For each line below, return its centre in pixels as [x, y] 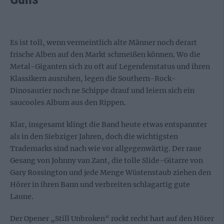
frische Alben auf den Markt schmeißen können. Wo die [105, 54]
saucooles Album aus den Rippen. [68, 102]
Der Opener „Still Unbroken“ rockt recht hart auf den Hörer [112, 218]
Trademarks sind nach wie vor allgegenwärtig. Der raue [106, 148]
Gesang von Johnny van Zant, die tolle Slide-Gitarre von [106, 160]
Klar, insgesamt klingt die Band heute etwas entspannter [108, 124]
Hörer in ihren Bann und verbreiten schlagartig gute [100, 184]
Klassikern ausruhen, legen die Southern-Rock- [93, 78]
